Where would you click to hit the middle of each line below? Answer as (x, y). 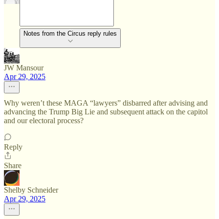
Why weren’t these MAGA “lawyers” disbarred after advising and (106, 103)
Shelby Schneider (31, 190)
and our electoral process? (44, 120)
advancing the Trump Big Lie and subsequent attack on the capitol (106, 112)
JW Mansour (24, 68)
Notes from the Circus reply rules (70, 33)
